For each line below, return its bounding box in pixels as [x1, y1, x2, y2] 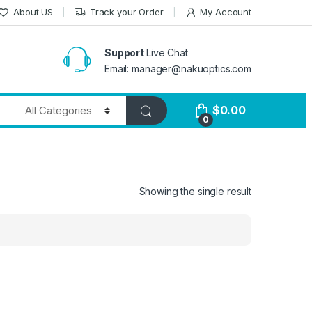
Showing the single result [139, 185, 251, 197]
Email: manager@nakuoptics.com [104, 62, 251, 75]
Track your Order [89, 6, 164, 18]
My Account [200, 6, 251, 18]
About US [13, 6, 54, 18]
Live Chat [146, 46, 188, 58]
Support [104, 46, 146, 58]
